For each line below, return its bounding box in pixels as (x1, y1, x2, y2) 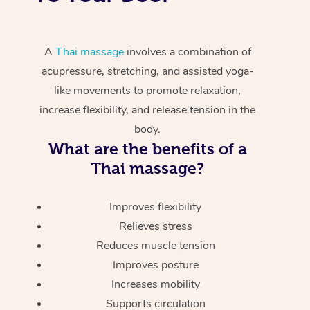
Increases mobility (111, 276, 200, 292)
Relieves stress (118, 218, 192, 234)
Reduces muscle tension (95, 237, 215, 253)
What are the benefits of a (48, 139, 247, 158)
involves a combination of (123, 44, 251, 60)
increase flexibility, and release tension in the (39, 102, 256, 118)
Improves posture (112, 257, 199, 273)
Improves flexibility (109, 199, 202, 215)
